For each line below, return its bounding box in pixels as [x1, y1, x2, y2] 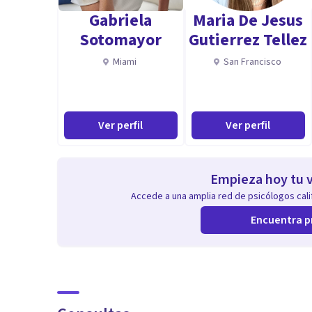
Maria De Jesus [193, 8, 304, 33]
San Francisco [223, 55, 281, 69]
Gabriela [89, 8, 153, 33]
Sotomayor [79, 28, 162, 52]
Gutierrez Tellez [189, 28, 308, 52]
